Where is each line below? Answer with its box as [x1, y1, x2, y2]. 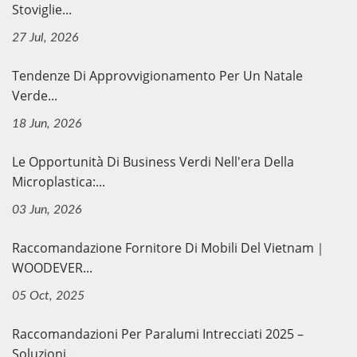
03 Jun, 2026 [12, 203, 82, 216]
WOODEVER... [12, 259, 92, 277]
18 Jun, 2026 [12, 117, 82, 130]
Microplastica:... [12, 173, 105, 190]
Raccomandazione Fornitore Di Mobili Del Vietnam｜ [12, 239, 327, 257]
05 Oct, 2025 [12, 289, 84, 302]
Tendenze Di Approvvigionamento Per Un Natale [12, 67, 303, 84]
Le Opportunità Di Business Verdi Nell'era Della [12, 153, 294, 171]
